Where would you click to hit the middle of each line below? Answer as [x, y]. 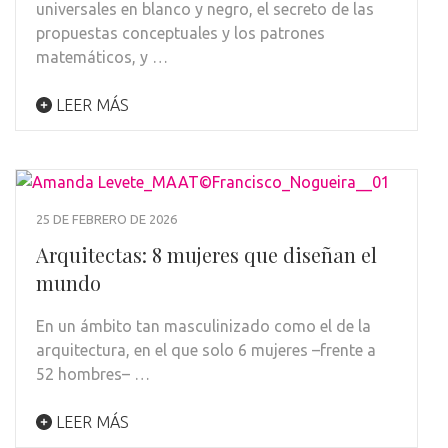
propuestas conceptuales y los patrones [180, 32]
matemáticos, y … [102, 56]
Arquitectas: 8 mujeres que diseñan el [206, 254]
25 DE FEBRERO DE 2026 [106, 218]
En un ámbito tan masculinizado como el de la [203, 325]
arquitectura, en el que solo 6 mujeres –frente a [206, 349]
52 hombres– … [93, 373]
